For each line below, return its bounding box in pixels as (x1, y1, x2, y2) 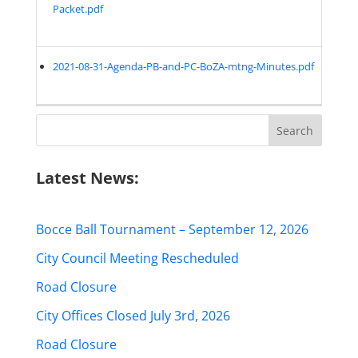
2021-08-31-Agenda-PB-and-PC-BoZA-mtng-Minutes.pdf (53, 58, 315, 74)
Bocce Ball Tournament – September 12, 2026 (35, 221, 308, 238)
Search (34, 113, 78, 129)
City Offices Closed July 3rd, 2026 (35, 307, 230, 324)
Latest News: (35, 167, 139, 189)
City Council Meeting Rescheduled (35, 249, 239, 267)
